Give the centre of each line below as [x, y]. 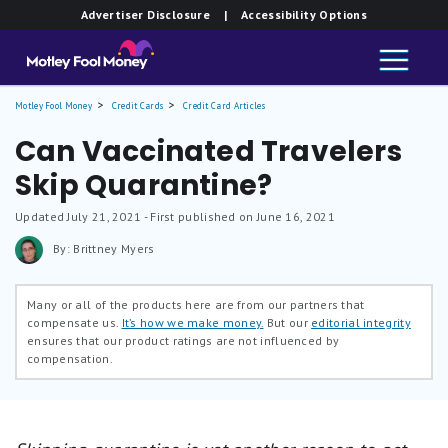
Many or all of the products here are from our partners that [196, 304]
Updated [41, 216]
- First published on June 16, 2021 [238, 216]
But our [287, 322]
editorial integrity [361, 322]
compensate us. [74, 322]
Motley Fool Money [54, 105]
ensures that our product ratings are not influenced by [183, 340]
